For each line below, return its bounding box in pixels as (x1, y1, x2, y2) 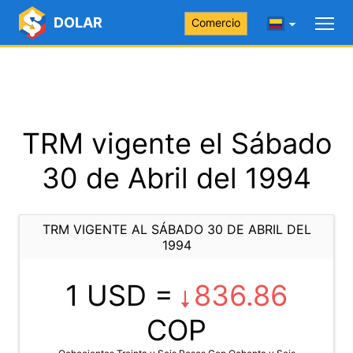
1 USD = (65, 278, 181, 313)
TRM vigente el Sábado (21, 126, 332, 161)
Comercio (191, 16, 240, 29)
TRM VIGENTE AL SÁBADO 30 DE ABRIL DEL (42, 221, 311, 237)
